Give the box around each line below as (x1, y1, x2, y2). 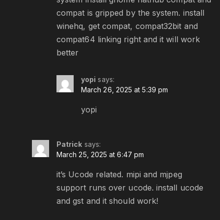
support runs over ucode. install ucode (56, 183, 204, 193)
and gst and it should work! (56, 196, 159, 206)
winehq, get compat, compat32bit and (56, 21, 198, 31)
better (56, 48, 79, 58)
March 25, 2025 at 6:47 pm (56, 150, 144, 159)
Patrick (56, 140, 82, 149)
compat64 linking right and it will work (56, 34, 200, 45)
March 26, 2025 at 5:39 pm (81, 85, 168, 94)
